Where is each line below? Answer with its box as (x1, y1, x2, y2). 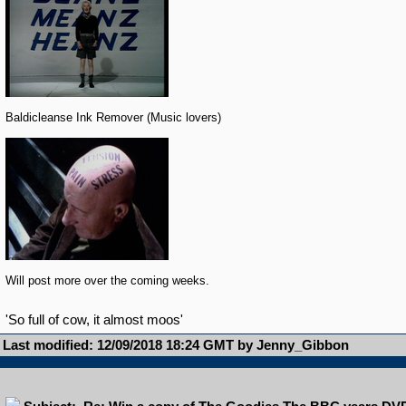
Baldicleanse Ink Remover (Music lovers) (5, 111, 221, 124)
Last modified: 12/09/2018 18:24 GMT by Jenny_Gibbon (2, 338, 349, 353)
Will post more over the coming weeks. (5, 274, 217, 287)
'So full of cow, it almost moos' (5, 313, 183, 328)
